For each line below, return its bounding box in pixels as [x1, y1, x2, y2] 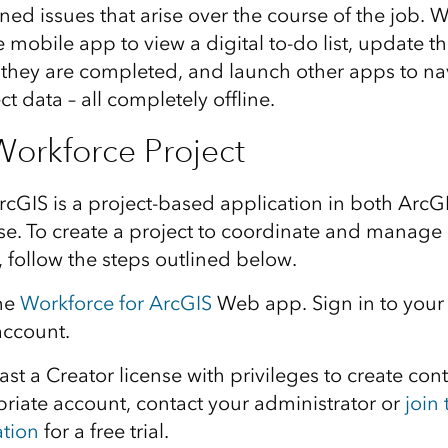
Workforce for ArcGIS [19, 291, 212, 315]
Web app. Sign [211, 291, 358, 315]
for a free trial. [38, 419, 169, 443]
